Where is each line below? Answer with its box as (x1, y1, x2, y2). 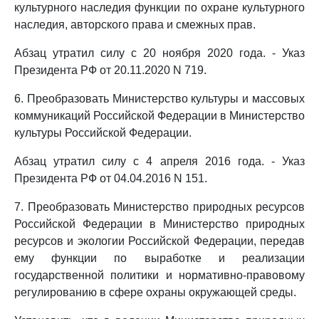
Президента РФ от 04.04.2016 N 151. (14, 172, 207, 184)
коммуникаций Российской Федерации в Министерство (14, 110, 305, 122)
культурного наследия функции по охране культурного (14, 1, 305, 14)
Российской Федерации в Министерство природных (14, 218, 305, 230)
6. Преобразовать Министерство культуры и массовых (14, 93, 305, 105)
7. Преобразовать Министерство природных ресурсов (14, 201, 305, 213)
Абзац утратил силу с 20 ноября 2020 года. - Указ (14, 47, 305, 59)
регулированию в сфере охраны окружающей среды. (14, 286, 296, 298)
